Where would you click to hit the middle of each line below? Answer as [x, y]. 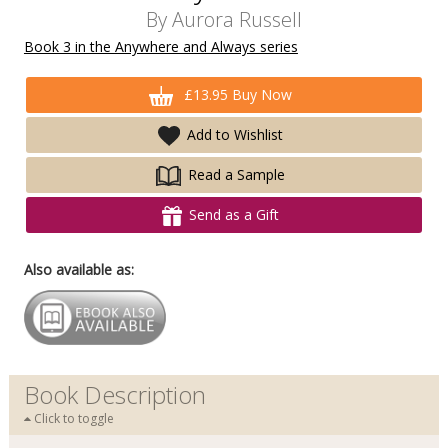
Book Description [114, 395]
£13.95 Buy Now [236, 95]
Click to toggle [72, 419]
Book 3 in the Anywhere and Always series [160, 47]
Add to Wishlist [234, 135]
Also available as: [78, 270]
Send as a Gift [234, 215]
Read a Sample [236, 175]
